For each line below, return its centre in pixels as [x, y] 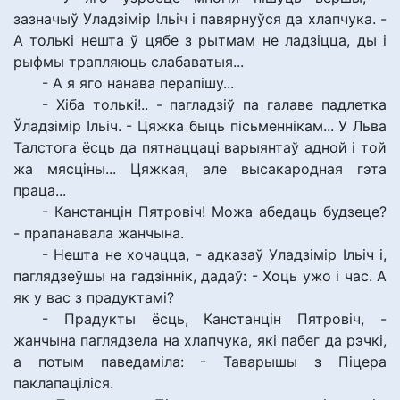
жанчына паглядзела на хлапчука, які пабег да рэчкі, [200, 340]
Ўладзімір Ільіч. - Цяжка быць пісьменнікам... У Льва [200, 126]
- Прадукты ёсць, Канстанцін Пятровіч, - [214, 319]
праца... [40, 190]
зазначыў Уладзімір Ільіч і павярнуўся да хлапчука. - [200, 19]
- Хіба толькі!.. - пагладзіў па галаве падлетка [214, 104]
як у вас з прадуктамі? [94, 297]
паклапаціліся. [63, 383]
